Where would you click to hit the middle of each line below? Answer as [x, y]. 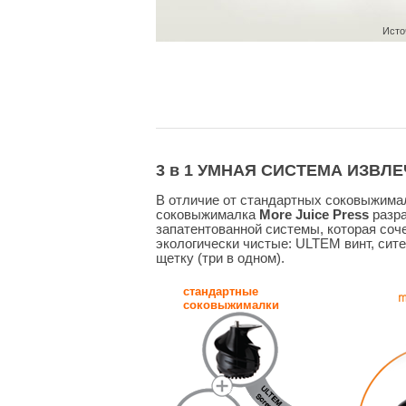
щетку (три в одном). [220, 259]
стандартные [221, 292]
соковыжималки [231, 305]
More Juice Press [314, 215]
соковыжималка [208, 215]
